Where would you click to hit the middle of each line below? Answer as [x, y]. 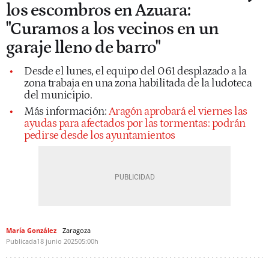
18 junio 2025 [57, 241]
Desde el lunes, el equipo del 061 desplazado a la [135, 71]
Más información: [66, 111]
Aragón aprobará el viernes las [178, 111]
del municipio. [58, 95]
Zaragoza [77, 230]
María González [31, 230]
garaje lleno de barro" [83, 47]
